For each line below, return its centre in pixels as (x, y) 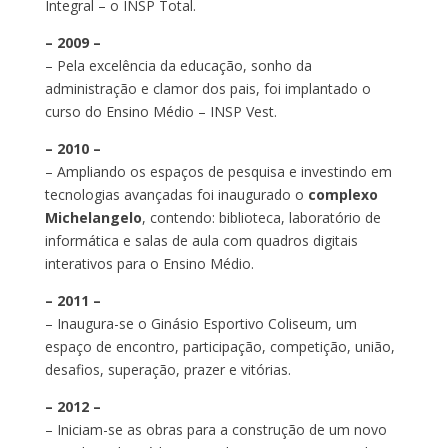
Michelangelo (93, 217)
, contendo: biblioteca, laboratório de (261, 217)
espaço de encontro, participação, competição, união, (219, 346)
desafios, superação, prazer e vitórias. (167, 369)
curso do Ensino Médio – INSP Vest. (160, 111)
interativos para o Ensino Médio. (149, 263)
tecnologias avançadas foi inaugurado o (176, 194)
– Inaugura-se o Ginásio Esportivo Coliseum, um (200, 323)
